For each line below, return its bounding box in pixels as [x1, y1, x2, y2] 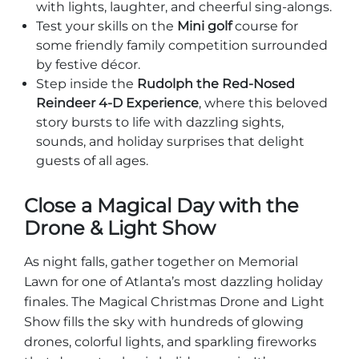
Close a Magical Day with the [24, 194, 299, 217]
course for [232, 18, 298, 34]
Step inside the [36, 76, 137, 91]
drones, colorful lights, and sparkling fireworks [24, 334, 317, 349]
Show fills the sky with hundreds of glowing [24, 314, 304, 329]
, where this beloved [199, 95, 328, 111]
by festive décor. [36, 57, 143, 72]
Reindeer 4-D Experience [36, 95, 199, 111]
